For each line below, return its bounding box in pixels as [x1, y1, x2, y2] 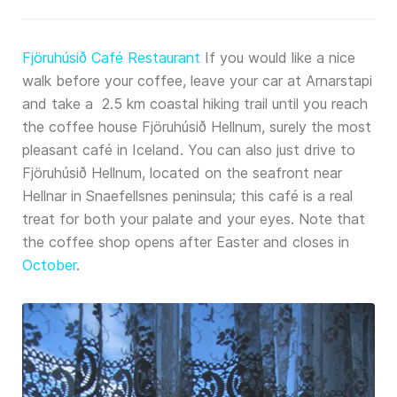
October [22, 256, 76, 274]
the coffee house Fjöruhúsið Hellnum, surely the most [22, 118, 371, 136]
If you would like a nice [200, 49, 355, 66]
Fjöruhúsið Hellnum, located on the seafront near [22, 164, 342, 182]
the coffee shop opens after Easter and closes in [22, 233, 349, 251]
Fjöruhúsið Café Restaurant [22, 49, 200, 66]
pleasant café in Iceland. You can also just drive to [22, 141, 355, 159]
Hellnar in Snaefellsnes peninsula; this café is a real [22, 187, 353, 205]
